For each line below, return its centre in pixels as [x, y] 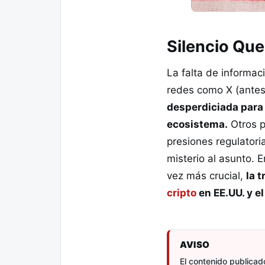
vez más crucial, [206, 175]
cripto [182, 193]
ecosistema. [197, 124]
